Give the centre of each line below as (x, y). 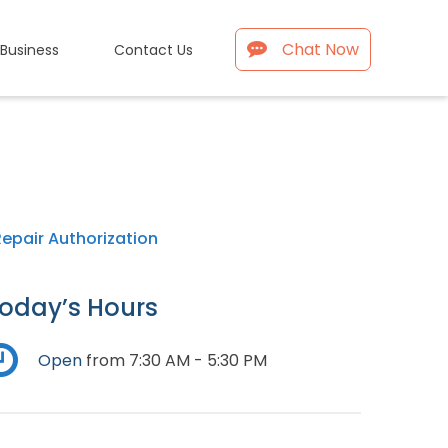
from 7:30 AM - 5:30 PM (175, 360)
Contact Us (153, 49)
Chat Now (321, 49)
